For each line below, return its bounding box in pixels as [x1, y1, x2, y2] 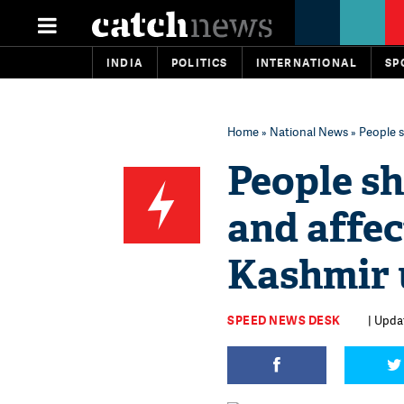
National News [270, 124, 348, 140]
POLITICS [171, 55, 228, 70]
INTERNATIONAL [255, 55, 358, 70]
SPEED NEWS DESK [227, 312, 341, 328]
